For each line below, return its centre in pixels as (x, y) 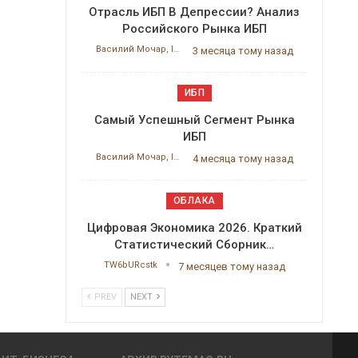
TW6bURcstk (131, 265)
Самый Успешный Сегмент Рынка (194, 120)
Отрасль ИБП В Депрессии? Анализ (195, 12)
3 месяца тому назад (243, 51)
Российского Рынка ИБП (194, 29)
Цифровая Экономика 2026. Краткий (194, 228)
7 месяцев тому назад (231, 267)
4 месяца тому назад (243, 159)
